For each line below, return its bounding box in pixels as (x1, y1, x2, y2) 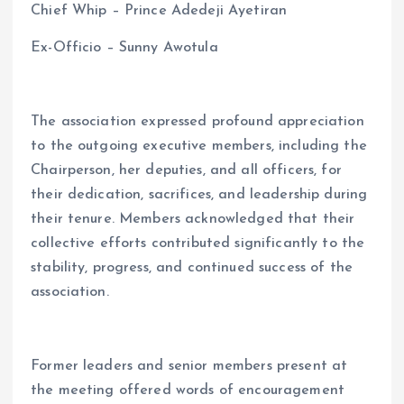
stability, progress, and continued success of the (31, 260, 353, 275)
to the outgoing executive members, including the (31, 138, 367, 153)
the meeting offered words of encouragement (31, 383, 344, 398)
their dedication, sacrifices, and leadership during (31, 187, 368, 202)
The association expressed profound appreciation (31, 114, 364, 129)
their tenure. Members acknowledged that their (31, 211, 355, 226)
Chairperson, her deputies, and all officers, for (31, 162, 342, 178)
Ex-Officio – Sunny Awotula (31, 40, 218, 55)
